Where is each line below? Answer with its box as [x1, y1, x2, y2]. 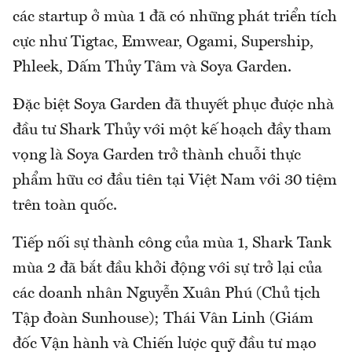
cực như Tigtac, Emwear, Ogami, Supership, [13, 35, 313, 51]
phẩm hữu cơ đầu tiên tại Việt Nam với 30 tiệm [13, 173, 337, 189]
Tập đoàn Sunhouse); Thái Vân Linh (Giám [13, 311, 313, 328]
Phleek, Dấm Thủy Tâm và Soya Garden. [13, 60, 291, 76]
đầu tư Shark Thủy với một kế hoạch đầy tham [13, 123, 332, 139]
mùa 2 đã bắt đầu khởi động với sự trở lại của [13, 261, 322, 277]
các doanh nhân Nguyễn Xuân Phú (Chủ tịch [13, 286, 321, 302]
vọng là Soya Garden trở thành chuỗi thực [13, 148, 301, 164]
